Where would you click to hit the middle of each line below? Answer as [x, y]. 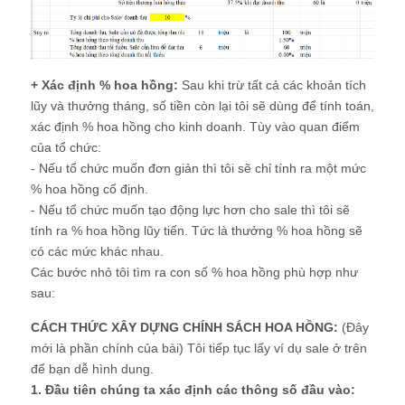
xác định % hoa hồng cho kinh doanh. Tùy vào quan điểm [195, 127]
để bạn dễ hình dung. [92, 369]
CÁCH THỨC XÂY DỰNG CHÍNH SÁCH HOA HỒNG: [184, 328]
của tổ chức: [66, 148]
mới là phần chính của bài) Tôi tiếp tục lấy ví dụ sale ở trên [199, 348]
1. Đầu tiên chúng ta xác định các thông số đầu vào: [193, 390]
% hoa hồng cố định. [89, 189]
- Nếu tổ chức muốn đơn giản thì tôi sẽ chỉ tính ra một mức [198, 169]
